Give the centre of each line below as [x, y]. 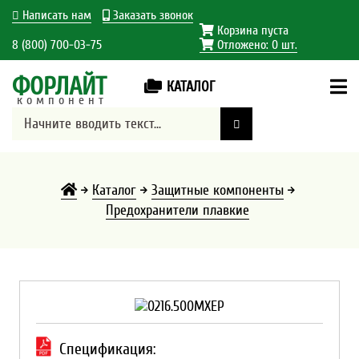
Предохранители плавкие [177, 210]
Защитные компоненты [217, 190]
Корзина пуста [251, 30]
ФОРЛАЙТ [59, 87]
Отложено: [242, 45]
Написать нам [57, 15]
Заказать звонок [153, 15]
